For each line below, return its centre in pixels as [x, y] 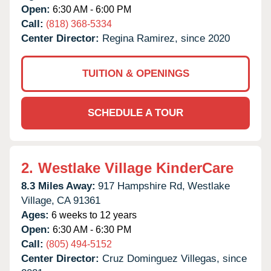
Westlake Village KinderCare [136, 168]
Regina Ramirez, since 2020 [166, 38]
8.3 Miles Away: [58, 186]
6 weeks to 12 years [93, 215]
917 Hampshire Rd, [142, 186]
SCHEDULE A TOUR [135, 113]
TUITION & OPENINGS [135, 73]
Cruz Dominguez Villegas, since [175, 258]
